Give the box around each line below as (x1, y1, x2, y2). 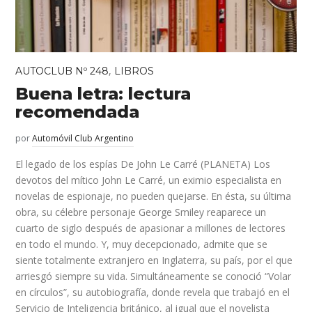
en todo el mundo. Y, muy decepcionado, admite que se (15, 237, 268, 251)
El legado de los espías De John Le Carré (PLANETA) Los (15, 157, 271, 171)
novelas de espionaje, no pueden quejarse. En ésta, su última (15, 189, 292, 203)
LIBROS (114, 64, 155, 77)
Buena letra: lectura (15, 83, 192, 104)
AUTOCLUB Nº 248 (15, 64, 109, 77)
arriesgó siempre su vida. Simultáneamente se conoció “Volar (15, 269, 292, 283)
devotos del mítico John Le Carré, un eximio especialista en (15, 173, 282, 187)
